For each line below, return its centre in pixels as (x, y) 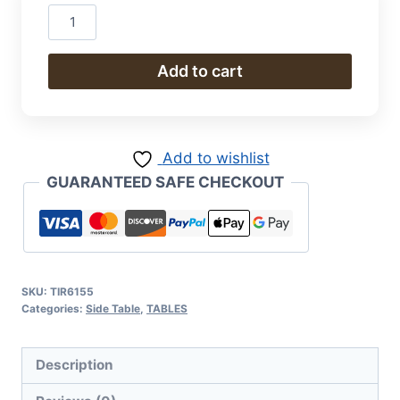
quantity (76, 39)
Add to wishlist (216, 158)
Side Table (113, 308)
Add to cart (200, 71)
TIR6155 (72, 291)
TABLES (167, 308)
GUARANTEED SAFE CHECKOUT (165, 182)
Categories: (54, 308)
